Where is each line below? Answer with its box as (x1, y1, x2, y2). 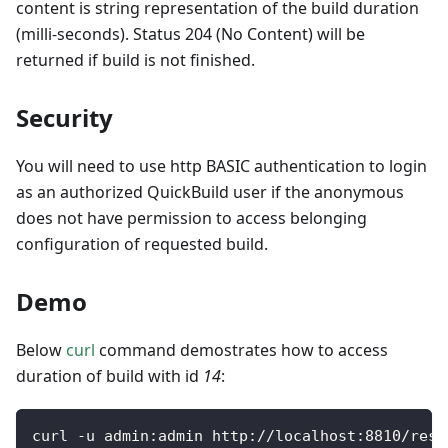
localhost (275, 427, 356, 446)
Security (16, 101, 113, 135)
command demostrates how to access (95, 339, 388, 362)
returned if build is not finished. (16, 49, 255, 72)
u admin (86, 427, 149, 446)
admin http (158, 427, 248, 446)
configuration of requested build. (16, 233, 268, 256)
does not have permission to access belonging (16, 207, 367, 230)
